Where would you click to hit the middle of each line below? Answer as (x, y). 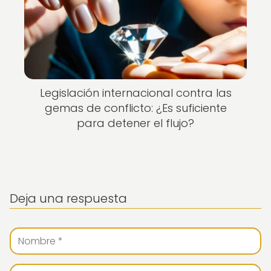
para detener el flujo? (135, 123)
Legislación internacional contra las (135, 93)
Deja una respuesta (68, 198)
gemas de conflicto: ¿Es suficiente (135, 108)
